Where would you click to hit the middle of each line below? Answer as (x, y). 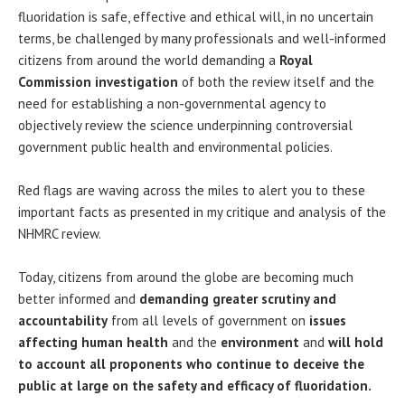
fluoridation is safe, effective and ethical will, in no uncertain (196, 17)
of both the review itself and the (276, 82)
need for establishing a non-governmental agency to (172, 104)
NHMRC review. (60, 234)
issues (328, 321)
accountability (63, 321)
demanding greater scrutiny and (238, 299)
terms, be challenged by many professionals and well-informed (202, 39)
